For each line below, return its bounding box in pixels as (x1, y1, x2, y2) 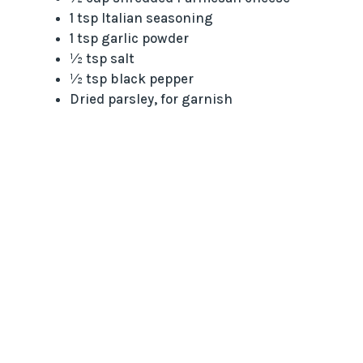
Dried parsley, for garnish (69, 91, 233, 108)
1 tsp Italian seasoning (69, 10, 213, 27)
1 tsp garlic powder (69, 30, 189, 47)
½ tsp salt (69, 50, 135, 67)
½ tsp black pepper (69, 70, 194, 88)
